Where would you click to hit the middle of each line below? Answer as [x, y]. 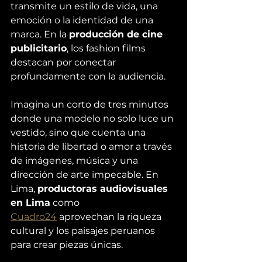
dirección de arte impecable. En [86, 174]
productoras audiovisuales [104, 188]
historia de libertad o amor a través [92, 146]
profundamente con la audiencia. [88, 76]
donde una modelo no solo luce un [93, 118]
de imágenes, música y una [75, 160]
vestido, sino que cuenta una [79, 132]
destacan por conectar [64, 62]
